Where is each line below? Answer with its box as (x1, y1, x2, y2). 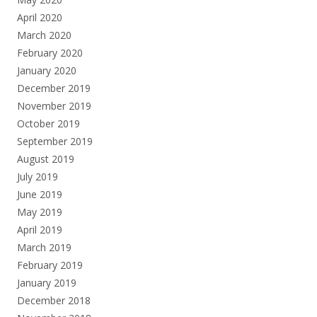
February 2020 (17, 45, 83, 59)
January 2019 (17, 275, 76, 289)
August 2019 (17, 151, 74, 166)
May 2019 (17, 204, 62, 219)
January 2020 (17, 63, 76, 77)
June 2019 (17, 187, 62, 201)
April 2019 (17, 222, 62, 236)
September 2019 (17, 134, 93, 148)
